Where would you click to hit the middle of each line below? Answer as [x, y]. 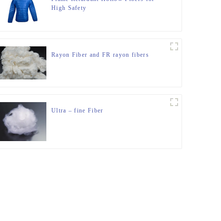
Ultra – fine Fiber [77, 110]
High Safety [69, 8]
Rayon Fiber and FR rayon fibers [100, 55]
